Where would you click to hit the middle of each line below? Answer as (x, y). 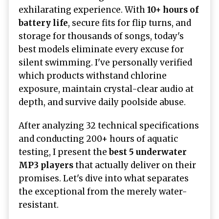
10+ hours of (173, 10)
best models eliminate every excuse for (101, 49)
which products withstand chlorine (93, 76)
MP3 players (46, 165)
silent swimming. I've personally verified (105, 62)
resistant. (39, 205)
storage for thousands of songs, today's (101, 36)
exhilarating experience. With (83, 10)
